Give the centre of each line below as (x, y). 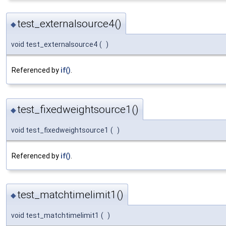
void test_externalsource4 (54, 45)
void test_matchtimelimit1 (55, 215)
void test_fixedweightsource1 (60, 130)
